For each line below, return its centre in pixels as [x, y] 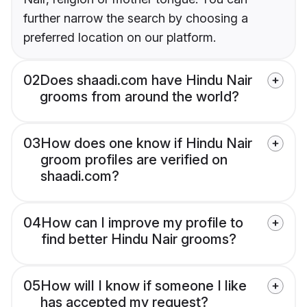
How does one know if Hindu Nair [146, 144]
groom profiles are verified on [134, 160]
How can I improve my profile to [142, 223]
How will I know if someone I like [144, 286]
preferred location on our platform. [120, 38]
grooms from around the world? [139, 97]
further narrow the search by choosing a [136, 19]
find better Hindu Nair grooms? [139, 240]
